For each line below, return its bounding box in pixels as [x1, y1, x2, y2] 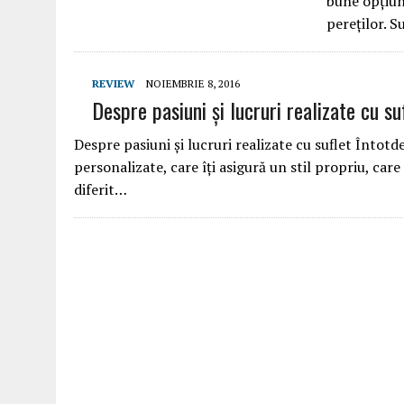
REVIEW [92, 77, 134, 90]
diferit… [74, 179, 127, 199]
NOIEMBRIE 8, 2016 [146, 77, 240, 90]
